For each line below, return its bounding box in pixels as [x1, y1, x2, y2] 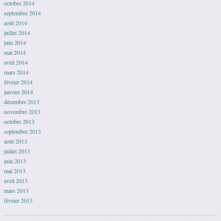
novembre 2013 [4, 108, 40, 116]
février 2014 [4, 78, 33, 86]
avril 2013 [4, 177, 28, 185]
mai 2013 [4, 167, 26, 175]
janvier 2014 [4, 88, 33, 96]
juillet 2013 [4, 147, 30, 155]
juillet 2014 [4, 29, 30, 37]
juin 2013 [4, 157, 26, 165]
